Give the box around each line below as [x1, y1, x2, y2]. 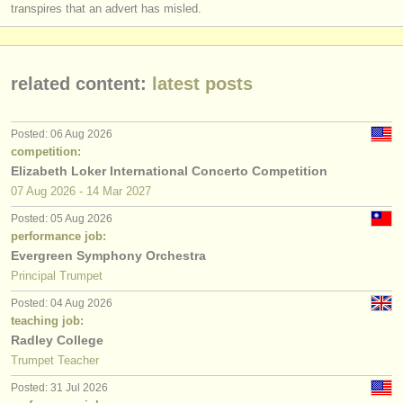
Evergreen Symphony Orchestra [11, 247, 206, 263]
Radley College [11, 332, 103, 347]
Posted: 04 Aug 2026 [11, 296, 112, 309]
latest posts [147, 73, 253, 94]
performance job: [11, 228, 106, 243]
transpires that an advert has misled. [11, 2, 201, 15]
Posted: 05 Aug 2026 [11, 211, 112, 225]
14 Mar [86, 184, 122, 198]
